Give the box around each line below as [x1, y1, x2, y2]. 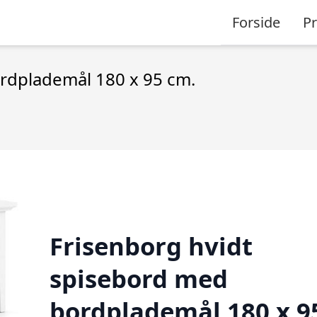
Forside [232, 12, 280, 32]
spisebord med [49, 261, 228, 295]
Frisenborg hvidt [49, 229, 253, 263]
